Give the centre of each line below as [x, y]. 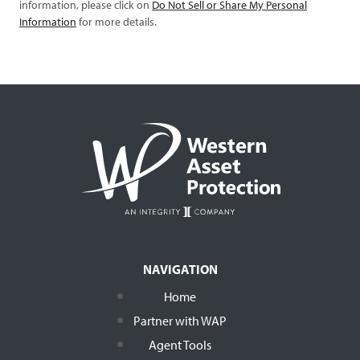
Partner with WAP [180, 320]
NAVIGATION [180, 269]
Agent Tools [180, 344]
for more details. [117, 21]
